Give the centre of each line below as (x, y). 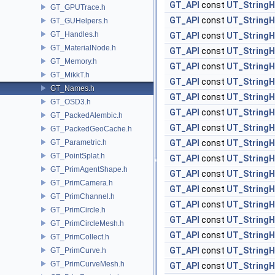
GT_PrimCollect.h (80, 237)
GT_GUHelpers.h (79, 21)
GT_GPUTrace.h (78, 7)
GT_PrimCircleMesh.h (87, 223)
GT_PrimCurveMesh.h (87, 264)
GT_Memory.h (74, 61)
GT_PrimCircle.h (78, 210)
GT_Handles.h (75, 34)
